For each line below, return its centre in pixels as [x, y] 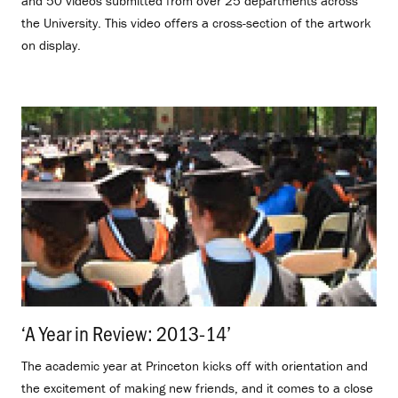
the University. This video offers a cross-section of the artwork [196, 22]
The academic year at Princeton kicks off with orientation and [195, 365]
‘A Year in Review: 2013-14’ [126, 332]
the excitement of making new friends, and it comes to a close [197, 387]
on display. [51, 44]
